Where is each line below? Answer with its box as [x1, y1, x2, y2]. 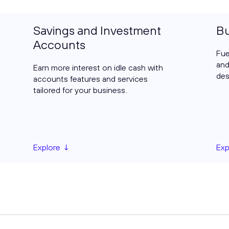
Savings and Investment [33, 22, 161, 38]
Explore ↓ [33, 142, 71, 153]
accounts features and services [33, 74, 148, 84]
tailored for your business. [33, 85, 127, 96]
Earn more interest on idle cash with [33, 62, 163, 73]
